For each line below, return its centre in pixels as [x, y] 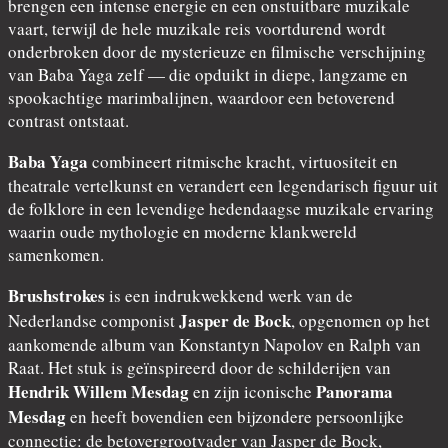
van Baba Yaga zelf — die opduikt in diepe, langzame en [208, 74]
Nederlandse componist [93, 320]
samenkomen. [56, 254]
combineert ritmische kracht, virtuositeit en [243, 161]
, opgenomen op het [360, 320]
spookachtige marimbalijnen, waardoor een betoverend [201, 97]
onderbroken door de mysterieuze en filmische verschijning [217, 51]
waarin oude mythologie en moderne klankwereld [182, 231]
